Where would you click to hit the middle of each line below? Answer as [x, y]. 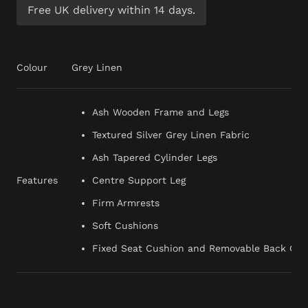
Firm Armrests [126, 203]
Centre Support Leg [139, 180]
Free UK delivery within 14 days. [111, 10]
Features [37, 180]
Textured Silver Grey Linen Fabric [171, 135]
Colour [32, 68]
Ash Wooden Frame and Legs [161, 112]
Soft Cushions [125, 226]
